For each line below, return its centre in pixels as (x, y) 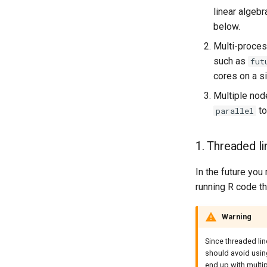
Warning (237, 216)
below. (227, 26)
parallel (235, 111)
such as (231, 61)
